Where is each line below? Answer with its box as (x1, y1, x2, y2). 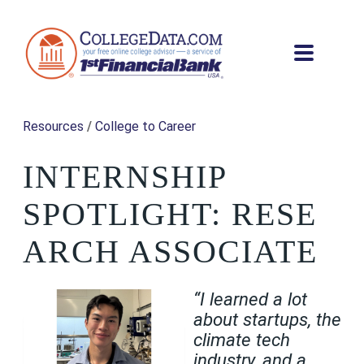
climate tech (193, 328, 290, 350)
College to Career (95, 119, 196, 135)
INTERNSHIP (23, 158, 227, 196)
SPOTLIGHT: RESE (23, 196, 317, 233)
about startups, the (193, 308, 341, 330)
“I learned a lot (193, 288, 307, 310)
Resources (23, 119, 84, 135)
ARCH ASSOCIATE (23, 233, 327, 271)
